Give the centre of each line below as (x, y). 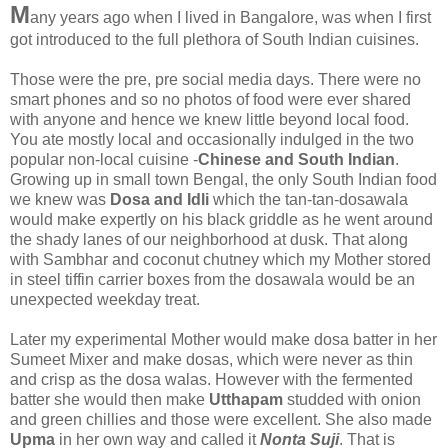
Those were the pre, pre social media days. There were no (215, 79)
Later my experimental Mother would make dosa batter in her (223, 339)
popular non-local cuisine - (104, 159)
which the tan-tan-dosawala (308, 199)
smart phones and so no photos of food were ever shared (210, 99)
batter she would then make (109, 399)
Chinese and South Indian (296, 159)
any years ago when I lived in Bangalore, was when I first (230, 17)
